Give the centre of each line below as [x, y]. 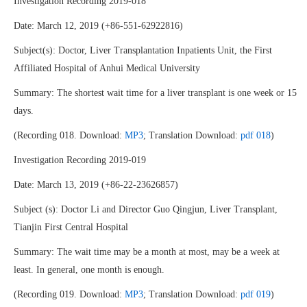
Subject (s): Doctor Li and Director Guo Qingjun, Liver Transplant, [146, 209]
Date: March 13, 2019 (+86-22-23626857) [96, 185]
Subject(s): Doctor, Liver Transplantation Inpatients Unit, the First [143, 50]
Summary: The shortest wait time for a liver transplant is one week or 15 [155, 93]
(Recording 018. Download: [69, 135]
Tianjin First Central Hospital [71, 227]
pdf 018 [256, 135]
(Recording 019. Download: [69, 294]
